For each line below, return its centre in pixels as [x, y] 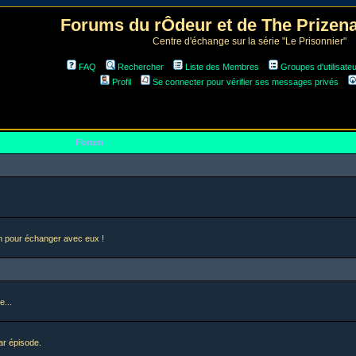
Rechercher [140, 67]
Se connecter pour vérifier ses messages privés [246, 82]
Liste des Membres [222, 67]
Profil [122, 82]
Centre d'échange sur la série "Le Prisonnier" [250, 41]
